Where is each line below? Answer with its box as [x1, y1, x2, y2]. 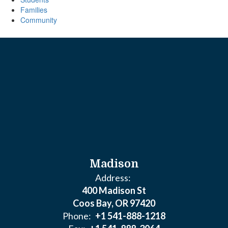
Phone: [63, 210, 91, 221]
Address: [95, 172, 131, 183]
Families [20, 5, 47, 15]
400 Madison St [82, 185, 146, 196]
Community [20, 15, 57, 25]
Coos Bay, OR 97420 [73, 197, 155, 209]
